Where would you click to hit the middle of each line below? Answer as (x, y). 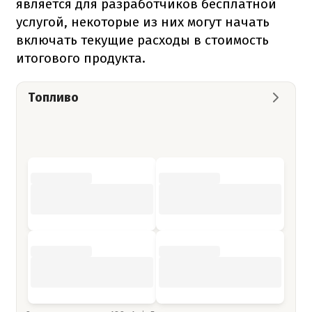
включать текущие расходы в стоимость (142, 40)
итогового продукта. (81, 58)
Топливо (53, 97)
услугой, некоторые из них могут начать (143, 22)
